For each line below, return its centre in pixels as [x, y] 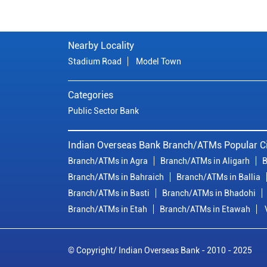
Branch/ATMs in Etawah [205, 209]
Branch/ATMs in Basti [109, 193]
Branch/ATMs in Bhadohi [209, 193]
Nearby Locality [101, 46]
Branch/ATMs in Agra [108, 161]
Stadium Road [95, 62]
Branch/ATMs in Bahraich [116, 177]
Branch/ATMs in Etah [108, 209]
